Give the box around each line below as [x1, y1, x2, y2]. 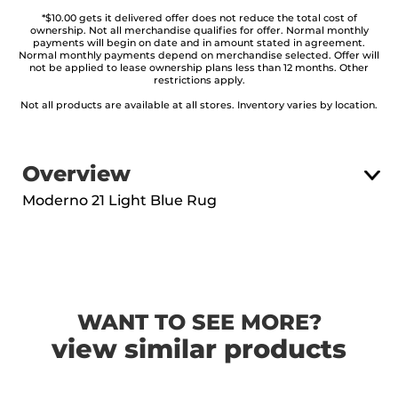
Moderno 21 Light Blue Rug [22, 194, 217, 208]
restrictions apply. [153, 76, 245, 85]
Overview [22, 164, 131, 186]
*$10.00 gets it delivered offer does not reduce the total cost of [41, 13, 357, 23]
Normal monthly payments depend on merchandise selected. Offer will [19, 51, 379, 60]
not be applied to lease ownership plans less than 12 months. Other [29, 63, 369, 73]
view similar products [52, 338, 346, 363]
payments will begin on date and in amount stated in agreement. [33, 38, 365, 48]
